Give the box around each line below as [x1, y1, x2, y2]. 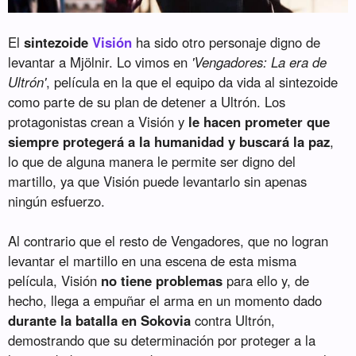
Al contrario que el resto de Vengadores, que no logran [8, 231, 329, 251]
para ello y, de [222, 271, 310, 291]
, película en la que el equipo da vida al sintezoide [46, 72, 339, 92]
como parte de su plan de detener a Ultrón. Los [8, 92, 286, 112]
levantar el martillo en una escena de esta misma [8, 251, 297, 271]
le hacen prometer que [188, 112, 331, 132]
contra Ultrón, [191, 311, 276, 331]
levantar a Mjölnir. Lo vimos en [8, 52, 192, 72]
